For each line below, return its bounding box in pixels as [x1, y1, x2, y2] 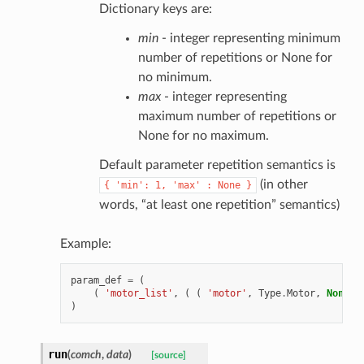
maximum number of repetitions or [137, 109, 336, 123]
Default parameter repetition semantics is [98, 158, 336, 171]
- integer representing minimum [158, 31, 340, 45]
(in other [256, 177, 308, 191]
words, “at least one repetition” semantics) [98, 197, 340, 211]
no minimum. [137, 70, 212, 84]
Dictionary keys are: [98, 2, 212, 15]
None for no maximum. [137, 128, 269, 142]
